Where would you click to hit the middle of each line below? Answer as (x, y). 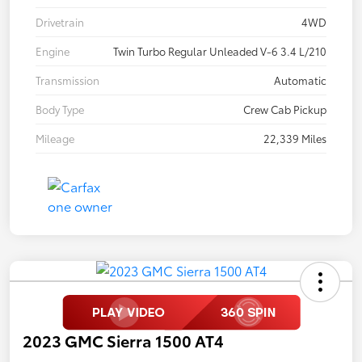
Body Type (60, 109)
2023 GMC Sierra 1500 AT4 (123, 340)
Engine (53, 51)
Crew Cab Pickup (285, 109)
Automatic (300, 80)
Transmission (67, 80)
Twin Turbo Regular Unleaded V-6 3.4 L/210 (220, 51)
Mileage (55, 138)
